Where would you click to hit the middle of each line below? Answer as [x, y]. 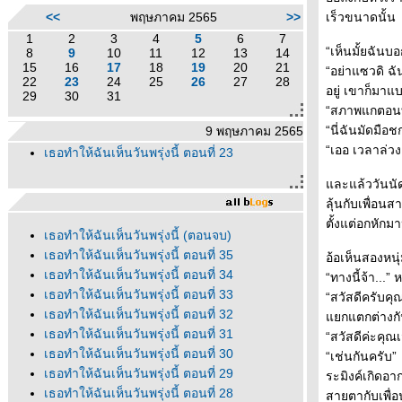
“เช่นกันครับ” [361, 356]
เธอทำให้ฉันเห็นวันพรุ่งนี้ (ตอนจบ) [138, 235]
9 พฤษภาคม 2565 [254, 131]
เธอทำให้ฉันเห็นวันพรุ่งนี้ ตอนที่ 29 [139, 373]
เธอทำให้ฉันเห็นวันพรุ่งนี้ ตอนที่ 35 [139, 255]
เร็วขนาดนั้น [361, 17]
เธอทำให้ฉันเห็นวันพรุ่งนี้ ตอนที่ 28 [139, 393]
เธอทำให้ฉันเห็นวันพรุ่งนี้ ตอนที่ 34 [139, 275]
